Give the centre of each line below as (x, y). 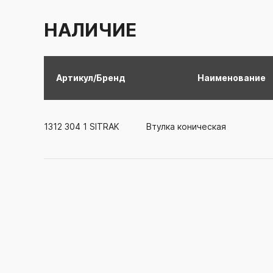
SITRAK (103, 127)
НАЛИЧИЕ (90, 30)
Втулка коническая (186, 127)
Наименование (232, 78)
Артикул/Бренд (91, 78)
